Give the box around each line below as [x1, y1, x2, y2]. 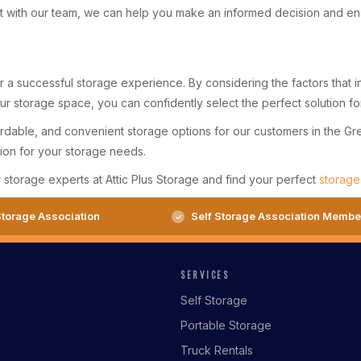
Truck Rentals [180, 342, 253, 357]
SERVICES [180, 268, 229, 281]
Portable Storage [180, 317, 272, 332]
